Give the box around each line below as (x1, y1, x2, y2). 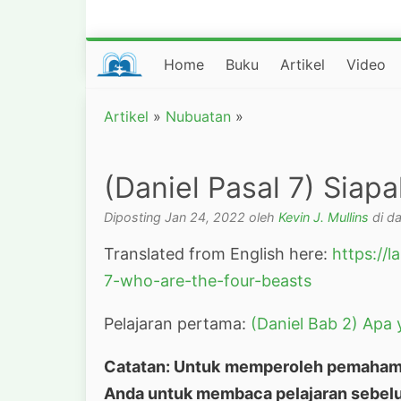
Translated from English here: (104, 243, 332, 263)
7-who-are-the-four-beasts (104, 270, 311, 290)
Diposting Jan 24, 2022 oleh (104, 209, 278, 225)
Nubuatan (166, 107, 231, 125)
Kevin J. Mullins (278, 209, 369, 225)
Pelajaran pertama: (104, 313, 251, 333)
